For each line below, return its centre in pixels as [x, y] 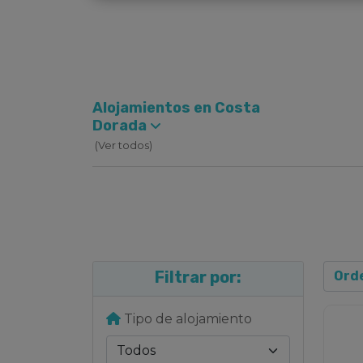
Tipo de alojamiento [186, 319]
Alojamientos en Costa [176, 108]
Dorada [121, 126]
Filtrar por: [198, 277]
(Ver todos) [122, 145]
